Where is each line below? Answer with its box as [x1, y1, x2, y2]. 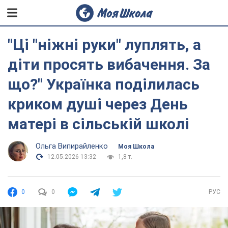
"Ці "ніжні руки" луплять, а [8, 36, 201, 53]
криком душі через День [8, 95, 188, 113]
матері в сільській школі [8, 115, 189, 133]
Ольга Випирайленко [36, 141, 108, 151]
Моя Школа [118, 143, 154, 150]
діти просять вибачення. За [8, 55, 210, 73]
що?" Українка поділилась [8, 75, 199, 93]
